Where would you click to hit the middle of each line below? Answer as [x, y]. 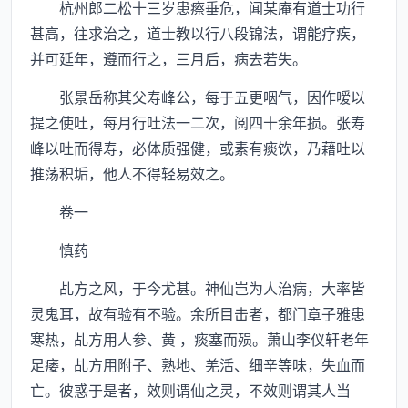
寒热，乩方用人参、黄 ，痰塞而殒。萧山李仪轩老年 [199, 339]
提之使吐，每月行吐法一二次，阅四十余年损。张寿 [198, 122]
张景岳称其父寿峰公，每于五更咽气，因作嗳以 [198, 97]
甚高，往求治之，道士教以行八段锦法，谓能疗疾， [198, 33]
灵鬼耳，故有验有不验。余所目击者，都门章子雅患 [198, 313]
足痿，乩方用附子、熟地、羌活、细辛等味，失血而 [198, 364]
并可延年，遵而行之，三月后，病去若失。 [168, 58]
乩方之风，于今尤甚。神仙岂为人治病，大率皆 [198, 288]
